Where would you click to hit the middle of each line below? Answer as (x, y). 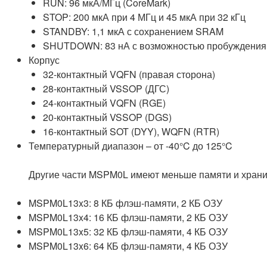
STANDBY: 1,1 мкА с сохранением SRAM (133, 31)
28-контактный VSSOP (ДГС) (106, 88)
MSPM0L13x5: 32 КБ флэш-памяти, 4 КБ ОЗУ (128, 231)
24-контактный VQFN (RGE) (104, 103)
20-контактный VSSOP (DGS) (107, 117)
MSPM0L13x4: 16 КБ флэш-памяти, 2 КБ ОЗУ (128, 217)
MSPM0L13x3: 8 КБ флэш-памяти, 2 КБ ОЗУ (125, 203)
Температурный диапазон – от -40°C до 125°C (131, 145)
